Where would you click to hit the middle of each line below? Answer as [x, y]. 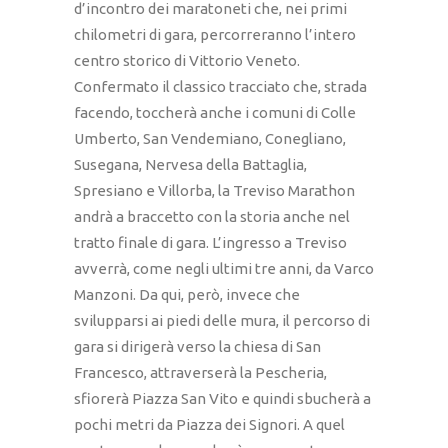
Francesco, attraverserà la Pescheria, [200, 373]
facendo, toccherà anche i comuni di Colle [215, 113]
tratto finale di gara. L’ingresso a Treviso [210, 243]
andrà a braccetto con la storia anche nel [212, 217]
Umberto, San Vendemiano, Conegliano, [210, 139]
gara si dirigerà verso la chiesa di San [197, 347]
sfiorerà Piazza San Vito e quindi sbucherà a [222, 399]
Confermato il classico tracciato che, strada [220, 87]
